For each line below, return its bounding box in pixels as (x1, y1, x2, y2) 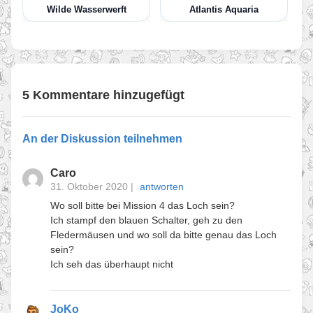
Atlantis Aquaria (189, 4, 259, 15)
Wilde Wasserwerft (46, 4, 126, 15)
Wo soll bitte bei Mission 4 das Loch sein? (50, 200, 235, 211)
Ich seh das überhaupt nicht (50, 259, 173, 270)
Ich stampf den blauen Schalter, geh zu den (50, 214, 242, 226)
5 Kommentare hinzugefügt (22, 88, 184, 102)
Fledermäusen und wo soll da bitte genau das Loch (50, 229, 277, 240)
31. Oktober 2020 (50, 181, 128, 192)
